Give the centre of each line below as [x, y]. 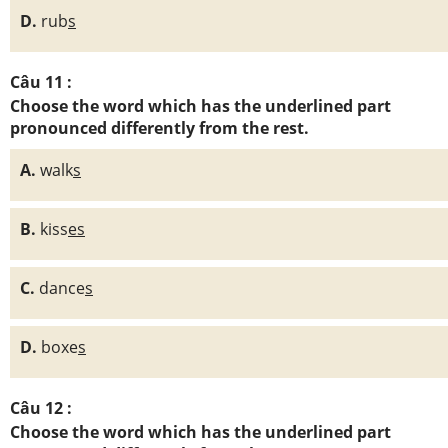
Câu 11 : [41, 82]
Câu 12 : [41, 408]
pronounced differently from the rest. [159, 128]
